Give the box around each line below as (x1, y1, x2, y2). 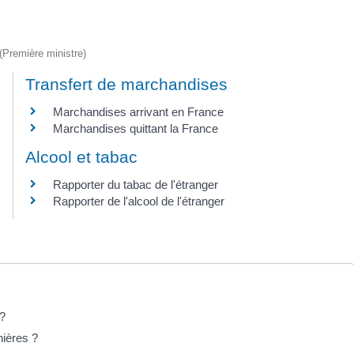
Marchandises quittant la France (53, 122, 218, 135)
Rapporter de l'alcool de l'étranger (53, 194, 224, 209)
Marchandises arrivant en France (53, 105, 224, 119)
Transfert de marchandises (25, 75, 228, 93)
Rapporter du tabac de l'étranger (53, 178, 218, 192)
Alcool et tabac (25, 148, 137, 167)
